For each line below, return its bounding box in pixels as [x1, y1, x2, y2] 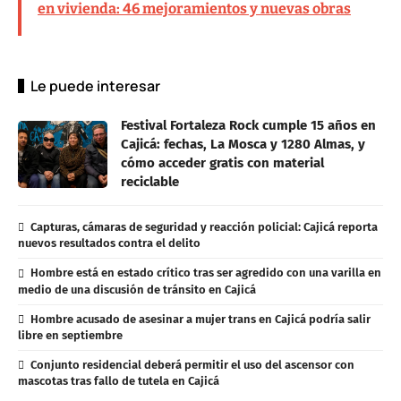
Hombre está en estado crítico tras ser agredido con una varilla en [30, 266, 381, 280]
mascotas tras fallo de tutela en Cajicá [18, 373, 219, 388]
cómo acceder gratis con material [121, 155, 324, 172]
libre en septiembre [18, 328, 123, 342]
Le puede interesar [30, 76, 160, 97]
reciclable [121, 174, 179, 191]
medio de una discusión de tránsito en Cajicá [18, 282, 256, 296]
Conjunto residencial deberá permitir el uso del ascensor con [30, 357, 354, 371]
